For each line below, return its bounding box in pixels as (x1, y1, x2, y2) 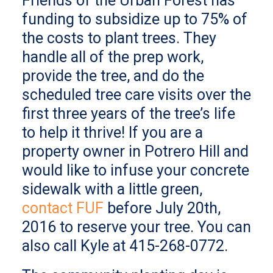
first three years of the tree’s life (22, 105, 235, 122)
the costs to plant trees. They (22, 29, 216, 47)
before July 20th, (104, 199, 221, 217)
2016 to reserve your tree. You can (22, 218, 251, 236)
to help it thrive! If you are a (22, 124, 203, 141)
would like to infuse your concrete (22, 161, 249, 179)
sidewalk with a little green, (22, 180, 202, 198)
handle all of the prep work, (22, 48, 204, 66)
